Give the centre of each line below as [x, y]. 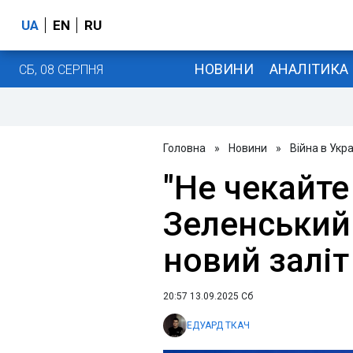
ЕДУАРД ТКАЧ [218, 325]
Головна [184, 148]
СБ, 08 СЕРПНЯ [61, 69]
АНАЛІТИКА [308, 69]
